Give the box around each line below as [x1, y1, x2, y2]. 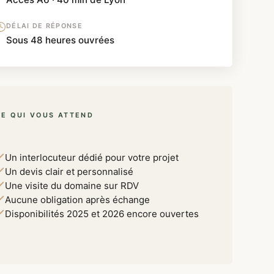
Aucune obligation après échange [5, 194, 150, 206]
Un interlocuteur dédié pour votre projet [5, 152, 179, 164]
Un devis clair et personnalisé [5, 166, 133, 178]
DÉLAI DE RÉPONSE [6, 21, 83, 31]
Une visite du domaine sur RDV [5, 180, 139, 192]
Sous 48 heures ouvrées [6, 34, 114, 46]
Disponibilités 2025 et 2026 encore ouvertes [5, 208, 199, 220]
